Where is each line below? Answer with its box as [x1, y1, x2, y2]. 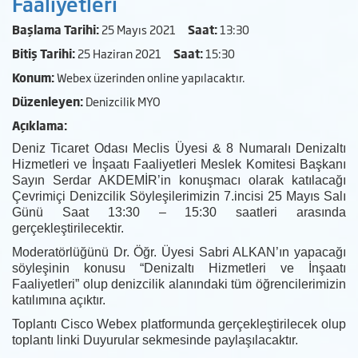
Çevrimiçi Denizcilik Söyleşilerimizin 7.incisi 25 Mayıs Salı [12, 189, 346, 204]
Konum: [12, 69, 54, 86]
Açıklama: [12, 117, 67, 134]
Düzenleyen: [12, 93, 83, 110]
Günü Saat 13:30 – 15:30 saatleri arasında [12, 205, 346, 220]
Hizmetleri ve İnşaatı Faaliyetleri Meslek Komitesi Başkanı [12, 157, 346, 172]
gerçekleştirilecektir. [12, 221, 124, 236]
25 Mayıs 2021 [99, 21, 188, 38]
